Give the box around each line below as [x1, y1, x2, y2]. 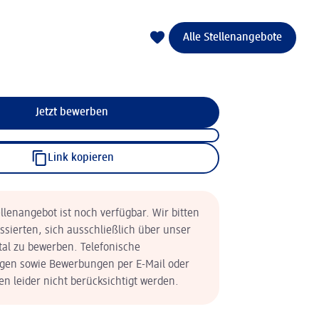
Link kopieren [47, 152, 114, 164]
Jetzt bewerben [36, 107, 108, 118]
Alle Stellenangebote [183, 32, 282, 43]
